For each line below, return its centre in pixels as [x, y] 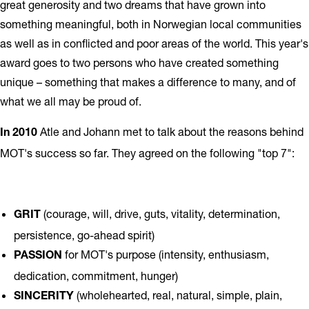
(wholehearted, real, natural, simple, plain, [178, 295]
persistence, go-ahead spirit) [84, 235]
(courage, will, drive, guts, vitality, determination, [160, 213]
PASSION [38, 257]
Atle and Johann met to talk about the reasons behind [170, 131]
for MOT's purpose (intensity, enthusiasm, [166, 254]
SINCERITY [44, 297]
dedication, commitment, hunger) [96, 276]
